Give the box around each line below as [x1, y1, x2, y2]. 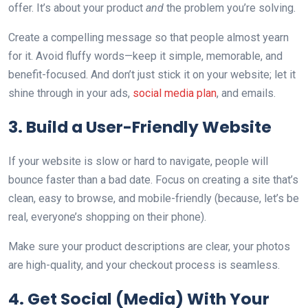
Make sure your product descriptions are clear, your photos [8, 240, 290, 254]
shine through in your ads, [8, 87, 133, 100]
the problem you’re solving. [164, 1, 298, 15]
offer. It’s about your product [8, 1, 146, 15]
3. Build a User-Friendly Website [8, 115, 272, 139]
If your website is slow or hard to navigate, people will [8, 155, 268, 168]
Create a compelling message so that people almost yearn [8, 31, 289, 45]
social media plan [133, 87, 217, 100]
